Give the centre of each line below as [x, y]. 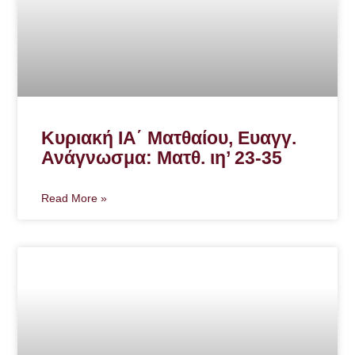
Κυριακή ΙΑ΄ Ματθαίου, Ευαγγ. [169, 137]
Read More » [74, 198]
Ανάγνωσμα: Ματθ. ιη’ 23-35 [162, 157]
